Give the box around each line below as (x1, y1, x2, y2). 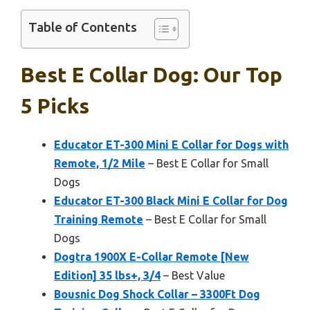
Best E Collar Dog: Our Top (21, 63, 282, 87)
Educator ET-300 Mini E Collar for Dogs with (54, 138, 289, 152)
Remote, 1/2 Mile (54, 157, 145, 170)
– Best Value (161, 269, 225, 282)
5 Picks (21, 94, 89, 118)
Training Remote (54, 213, 143, 226)
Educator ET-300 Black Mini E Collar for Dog (54, 194, 288, 208)
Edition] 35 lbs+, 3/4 (54, 269, 161, 282)
